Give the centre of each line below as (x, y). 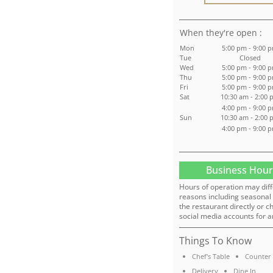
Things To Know (216, 241)
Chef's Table (211, 257)
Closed (250, 58)
